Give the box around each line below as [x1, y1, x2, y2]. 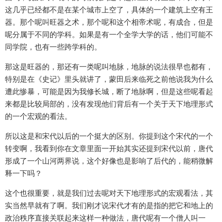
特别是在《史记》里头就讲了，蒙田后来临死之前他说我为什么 [5, 74, 213, 84]
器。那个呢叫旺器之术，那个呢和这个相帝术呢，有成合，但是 [5, 17, 213, 27]
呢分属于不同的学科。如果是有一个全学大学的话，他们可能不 [5, 30, 213, 40]
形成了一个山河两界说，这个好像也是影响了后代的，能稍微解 [5, 156, 213, 166]
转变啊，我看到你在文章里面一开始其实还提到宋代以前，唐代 [5, 144, 213, 154]
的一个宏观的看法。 [5, 111, 72, 121]
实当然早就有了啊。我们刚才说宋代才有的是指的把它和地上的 [5, 201, 213, 211]
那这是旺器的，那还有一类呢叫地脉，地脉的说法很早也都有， [5, 62, 213, 72]
